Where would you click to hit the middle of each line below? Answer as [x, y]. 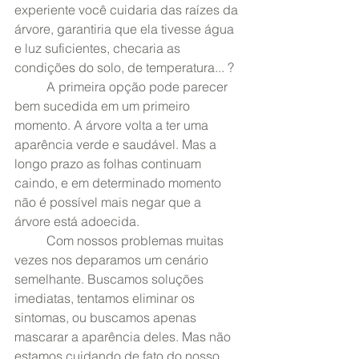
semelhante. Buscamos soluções [111, 279]
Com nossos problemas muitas [30, 240]
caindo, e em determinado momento [119, 183]
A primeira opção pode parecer [30, 87]
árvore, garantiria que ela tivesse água [126, 29]
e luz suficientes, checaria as [99, 48]
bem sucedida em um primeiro [104, 106]
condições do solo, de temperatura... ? [124, 67]
